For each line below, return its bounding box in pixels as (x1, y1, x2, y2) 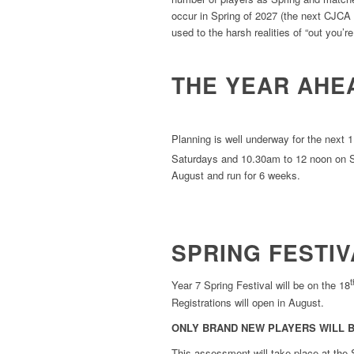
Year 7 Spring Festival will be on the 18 (171, 277, 350, 293)
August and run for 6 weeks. (171, 168, 300, 183)
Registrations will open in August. (171, 294, 324, 310)
